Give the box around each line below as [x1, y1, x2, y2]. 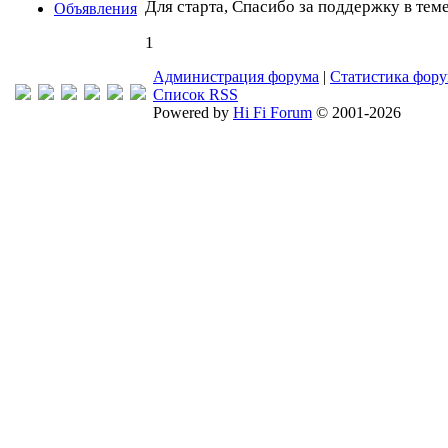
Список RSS [153, 86, 238, 103]
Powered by [153, 104, 233, 121]
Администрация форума [153, 68, 319, 85]
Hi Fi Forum [233, 104, 312, 121]
